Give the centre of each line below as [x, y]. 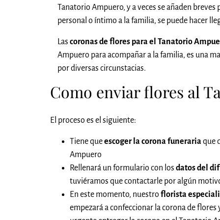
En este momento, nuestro [114, 195]
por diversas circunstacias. [102, 68]
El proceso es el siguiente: [93, 121]
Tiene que [87, 142]
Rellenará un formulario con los [123, 168]
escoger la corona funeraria [153, 142]
